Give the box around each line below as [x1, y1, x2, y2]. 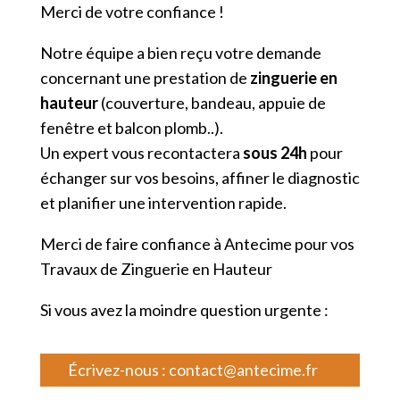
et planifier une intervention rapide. [39, 192, 287, 212]
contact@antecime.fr [168, 359, 318, 379]
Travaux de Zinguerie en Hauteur [39, 258, 275, 279]
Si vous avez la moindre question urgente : [39, 299, 329, 320]
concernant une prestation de [39, 67, 250, 87]
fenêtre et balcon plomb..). [39, 117, 223, 137]
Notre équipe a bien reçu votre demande [39, 42, 321, 62]
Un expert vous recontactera [39, 142, 243, 162]
